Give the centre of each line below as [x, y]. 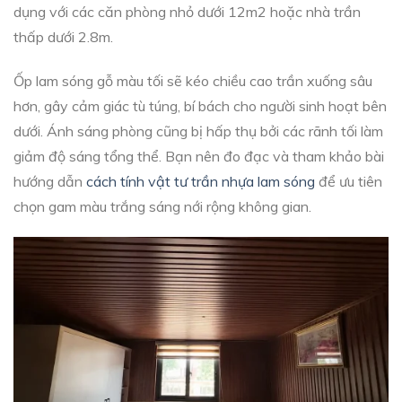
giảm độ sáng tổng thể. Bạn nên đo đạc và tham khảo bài [199, 156]
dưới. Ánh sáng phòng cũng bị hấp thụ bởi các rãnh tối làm [198, 131]
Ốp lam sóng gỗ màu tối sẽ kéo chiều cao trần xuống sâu [193, 80]
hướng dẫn [50, 181]
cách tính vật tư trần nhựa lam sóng [201, 181]
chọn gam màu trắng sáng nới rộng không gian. [162, 206]
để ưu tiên [349, 181]
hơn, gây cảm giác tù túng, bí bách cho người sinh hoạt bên [200, 105]
